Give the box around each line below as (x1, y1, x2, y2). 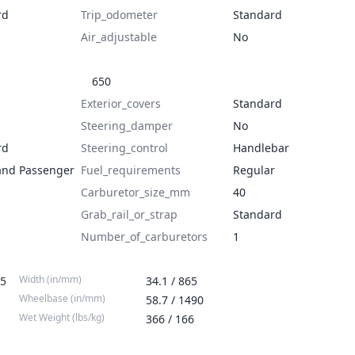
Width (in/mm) (19, 273, 82, 286)
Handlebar (233, 140, 289, 155)
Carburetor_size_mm (81, 185, 190, 200)
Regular (233, 162, 275, 177)
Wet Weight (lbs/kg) (19, 311, 105, 324)
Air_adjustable (81, 29, 157, 44)
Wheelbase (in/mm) (19, 292, 105, 305)
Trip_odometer (81, 7, 158, 22)
